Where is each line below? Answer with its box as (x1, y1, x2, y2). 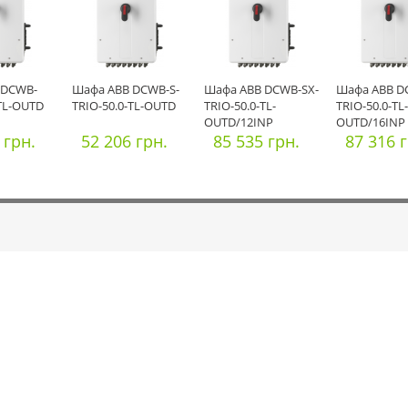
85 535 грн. (213, 130, 300, 152)
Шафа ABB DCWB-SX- (204, 81, 319, 97)
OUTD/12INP (204, 114, 273, 130)
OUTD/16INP (336, 114, 405, 130)
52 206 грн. (81, 130, 168, 152)
